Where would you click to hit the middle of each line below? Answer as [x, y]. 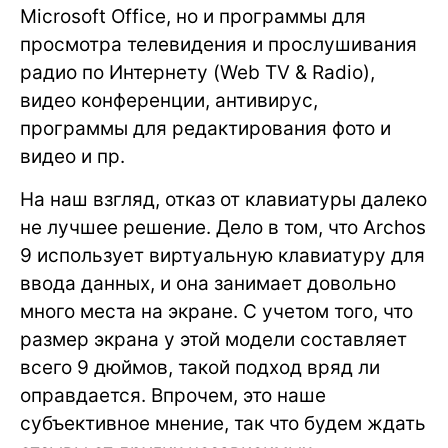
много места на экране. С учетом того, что [216, 311]
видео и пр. [72, 156]
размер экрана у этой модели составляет [213, 339]
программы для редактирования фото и [205, 128]
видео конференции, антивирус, [169, 100]
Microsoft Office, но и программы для [193, 16]
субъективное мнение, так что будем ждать [223, 423]
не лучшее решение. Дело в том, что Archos [223, 227]
